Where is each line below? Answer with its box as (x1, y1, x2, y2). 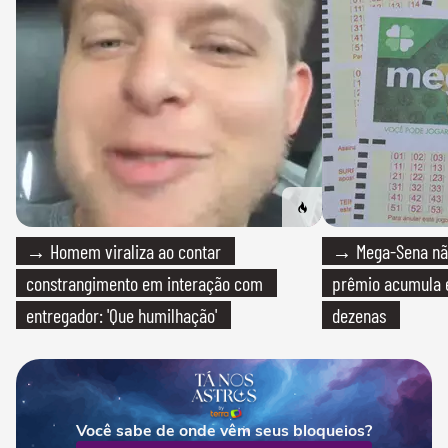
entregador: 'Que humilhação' (26, 303, 217, 327)
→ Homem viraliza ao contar (26, 239, 221, 263)
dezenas (332, 303, 386, 327)
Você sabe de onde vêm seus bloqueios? (76, 420, 372, 442)
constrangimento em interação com (26, 271, 263, 295)
